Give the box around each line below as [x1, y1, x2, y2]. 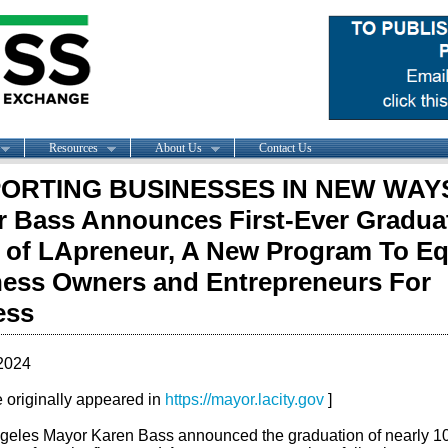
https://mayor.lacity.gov [164, 391, 328, 408]
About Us [154, 140, 202, 155]
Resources [48, 140, 98, 155]
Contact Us [258, 140, 312, 155]
